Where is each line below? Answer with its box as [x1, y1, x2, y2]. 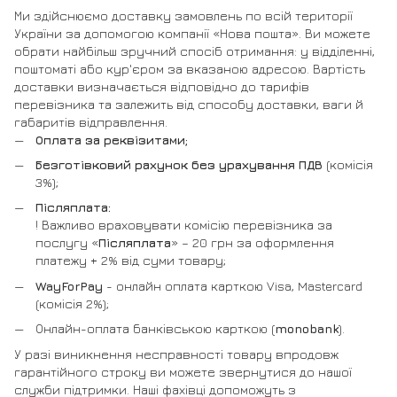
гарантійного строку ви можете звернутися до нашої [14, 363, 352, 379]
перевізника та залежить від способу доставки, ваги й [14, 96, 363, 112]
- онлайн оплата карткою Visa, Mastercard [106, 277, 362, 293]
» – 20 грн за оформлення [171, 235, 334, 251]
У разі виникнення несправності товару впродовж [14, 346, 339, 362]
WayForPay [35, 277, 106, 293]
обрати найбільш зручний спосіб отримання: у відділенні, [14, 43, 375, 58]
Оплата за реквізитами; [35, 131, 188, 147]
